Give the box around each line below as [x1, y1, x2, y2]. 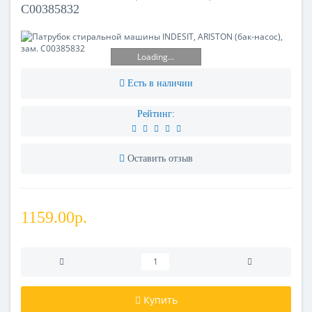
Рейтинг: [137, 108, 175, 119]
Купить [143, 292, 178, 306]
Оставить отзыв [127, 153, 193, 164]
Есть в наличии [127, 77, 193, 88]
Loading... [137, 51, 175, 63]
